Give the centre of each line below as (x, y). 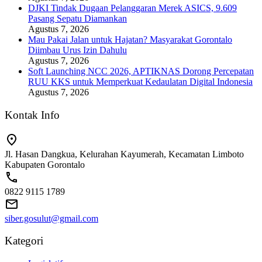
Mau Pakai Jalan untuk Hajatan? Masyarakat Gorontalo (130, 40)
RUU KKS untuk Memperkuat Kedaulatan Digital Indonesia (140, 82)
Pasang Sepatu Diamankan (77, 19)
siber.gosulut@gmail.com (51, 218)
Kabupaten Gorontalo (45, 164)
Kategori (24, 241)
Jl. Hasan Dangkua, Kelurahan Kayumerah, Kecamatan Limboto (124, 154)
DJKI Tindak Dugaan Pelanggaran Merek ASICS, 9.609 (132, 8)
